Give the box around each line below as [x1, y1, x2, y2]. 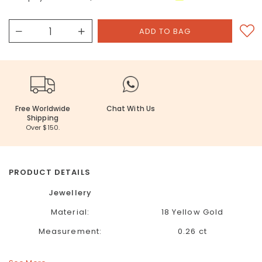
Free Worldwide [15, 104, 71, 113]
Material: [51, 206, 89, 218]
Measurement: [39, 226, 102, 237]
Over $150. [25, 123, 60, 132]
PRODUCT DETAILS [9, 167, 91, 178]
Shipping [27, 113, 58, 123]
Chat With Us [106, 104, 156, 113]
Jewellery [49, 187, 92, 198]
